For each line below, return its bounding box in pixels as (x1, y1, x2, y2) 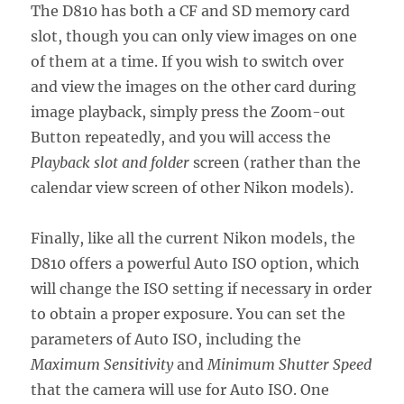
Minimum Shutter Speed (207, 354, 372, 373)
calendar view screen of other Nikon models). (31, 178, 354, 197)
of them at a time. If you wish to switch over (31, 51, 344, 70)
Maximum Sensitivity (31, 354, 174, 373)
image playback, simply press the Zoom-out (31, 102, 346, 121)
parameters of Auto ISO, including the (31, 329, 302, 348)
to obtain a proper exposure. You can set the (31, 304, 346, 323)
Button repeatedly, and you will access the (31, 127, 332, 146)
